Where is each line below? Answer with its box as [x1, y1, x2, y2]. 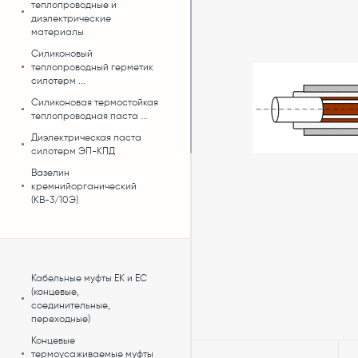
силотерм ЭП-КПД [31, 145, 115, 157]
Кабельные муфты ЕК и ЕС [31, 272, 147, 284]
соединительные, [31, 299, 110, 311]
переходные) [31, 312, 90, 324]
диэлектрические [31, 12, 111, 24]
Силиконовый [31, 47, 93, 59]
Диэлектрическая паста [31, 131, 141, 143]
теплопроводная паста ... [31, 109, 148, 121]
